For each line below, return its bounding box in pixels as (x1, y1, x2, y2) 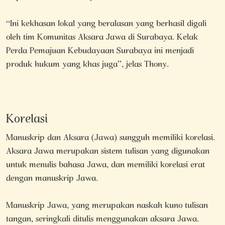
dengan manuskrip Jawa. (6, 169, 98, 189)
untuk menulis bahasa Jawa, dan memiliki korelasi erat (6, 156, 205, 176)
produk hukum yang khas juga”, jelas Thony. (6, 55, 169, 75)
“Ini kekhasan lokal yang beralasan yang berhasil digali (6, 15, 206, 35)
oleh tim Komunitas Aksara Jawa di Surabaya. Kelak (6, 28, 198, 48)
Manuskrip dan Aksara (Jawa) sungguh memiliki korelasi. (6, 129, 215, 149)
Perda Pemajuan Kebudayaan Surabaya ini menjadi (6, 42, 194, 62)
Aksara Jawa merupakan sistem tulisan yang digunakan (6, 142, 209, 162)
